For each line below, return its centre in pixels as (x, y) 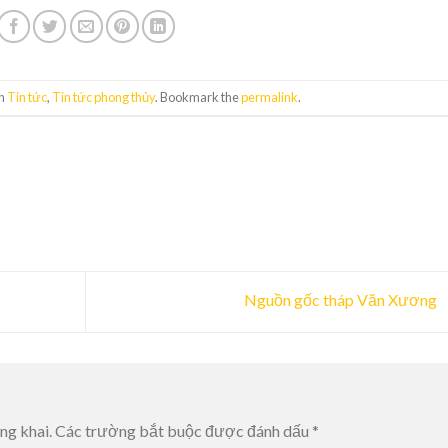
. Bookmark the (197, 97)
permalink (269, 97)
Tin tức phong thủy (103, 97)
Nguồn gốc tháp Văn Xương (341, 300)
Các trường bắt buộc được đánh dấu (183, 430)
